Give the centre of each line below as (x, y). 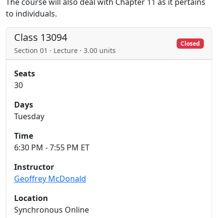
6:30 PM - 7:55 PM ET (52, 147)
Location (31, 198)
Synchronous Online (52, 210)
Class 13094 (41, 37)
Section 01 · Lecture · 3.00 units (65, 50)
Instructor (34, 167)
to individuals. (31, 14)
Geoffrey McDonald (50, 179)
